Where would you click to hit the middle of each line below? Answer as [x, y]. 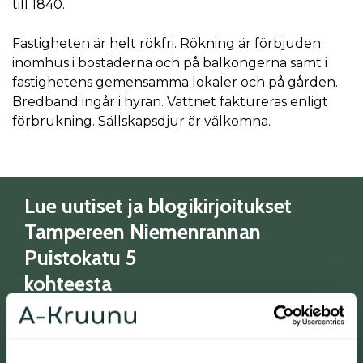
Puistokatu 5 [81, 257]
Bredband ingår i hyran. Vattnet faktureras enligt [170, 101]
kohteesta [68, 283]
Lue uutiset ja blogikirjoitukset [158, 205]
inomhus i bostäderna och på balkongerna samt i [170, 62]
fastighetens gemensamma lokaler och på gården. [175, 82]
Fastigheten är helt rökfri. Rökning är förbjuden [167, 43]
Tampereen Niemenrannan [143, 231]
